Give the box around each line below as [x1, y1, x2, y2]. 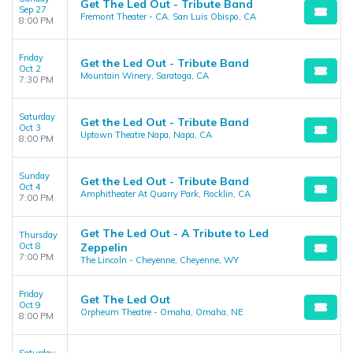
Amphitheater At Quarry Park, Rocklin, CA [80, 188, 251, 199]
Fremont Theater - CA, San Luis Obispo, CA [80, 11, 256, 22]
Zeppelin [80, 240, 128, 255]
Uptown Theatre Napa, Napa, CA [80, 129, 212, 140]
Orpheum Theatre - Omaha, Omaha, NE [80, 307, 243, 318]
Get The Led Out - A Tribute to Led [80, 226, 269, 240]
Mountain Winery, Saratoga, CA [80, 70, 209, 81]
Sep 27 [19, 4, 46, 15]
